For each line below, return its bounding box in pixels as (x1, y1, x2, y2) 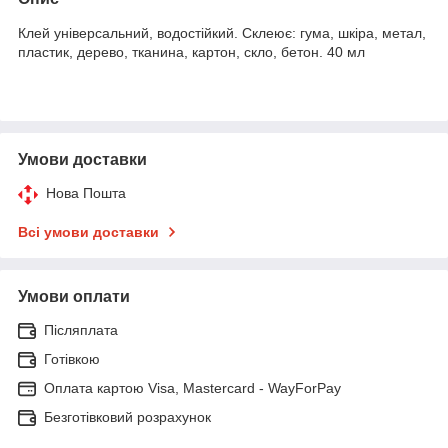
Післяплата (44, 321, 118, 338)
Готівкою (44, 350, 100, 367)
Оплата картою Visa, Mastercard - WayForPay (44, 379, 341, 396)
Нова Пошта (46, 184, 126, 201)
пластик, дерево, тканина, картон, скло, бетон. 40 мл (18, 43, 365, 60)
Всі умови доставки (18, 223, 159, 240)
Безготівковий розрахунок (44, 408, 211, 425)
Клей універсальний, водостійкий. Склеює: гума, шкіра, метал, (18, 24, 426, 41)
